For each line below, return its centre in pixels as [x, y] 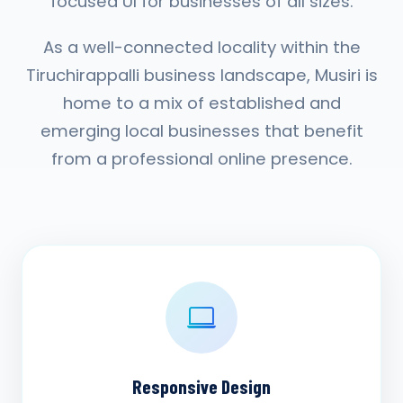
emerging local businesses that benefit [201, 131]
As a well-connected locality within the [201, 47]
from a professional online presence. [201, 159]
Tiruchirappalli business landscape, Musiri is [201, 75]
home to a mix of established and [201, 103]
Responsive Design [201, 386]
